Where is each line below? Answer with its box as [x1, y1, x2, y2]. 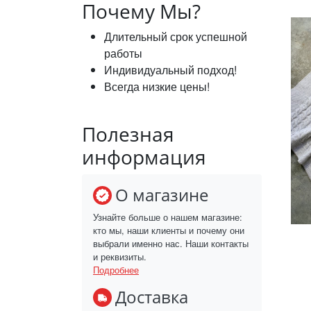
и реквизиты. [93, 250, 146, 264]
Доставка [115, 285, 188, 309]
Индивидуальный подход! [104, 62, 237, 78]
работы [104, 45, 142, 62]
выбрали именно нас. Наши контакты [93, 237, 249, 251]
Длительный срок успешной [104, 28, 247, 45]
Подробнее [93, 263, 139, 277]
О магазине [115, 183, 208, 207]
